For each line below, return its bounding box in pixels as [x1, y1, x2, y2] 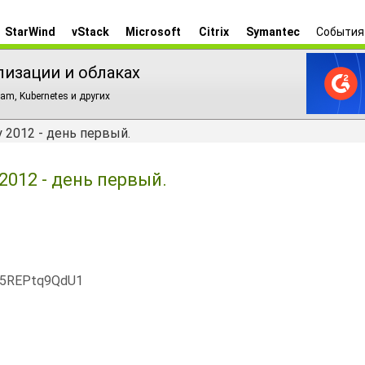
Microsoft [125, 25, 181, 38]
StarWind [5, 25, 55, 38]
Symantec [246, 25, 300, 38]
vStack [72, 25, 109, 38]
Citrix [198, 25, 229, 38]
